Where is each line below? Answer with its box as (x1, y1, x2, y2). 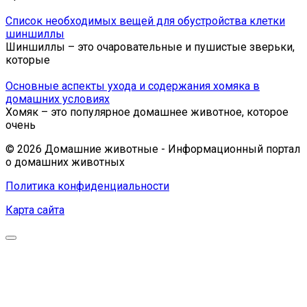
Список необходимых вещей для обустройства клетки (5, 14, 285, 27)
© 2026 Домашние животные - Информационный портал (5, 142, 300, 156)
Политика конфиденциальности (5, 179, 169, 193)
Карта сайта (5, 203, 64, 217)
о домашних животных (5, 155, 125, 169)
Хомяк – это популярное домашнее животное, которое (5, 105, 288, 119)
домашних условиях (5, 92, 110, 106)
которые (5, 53, 50, 66)
